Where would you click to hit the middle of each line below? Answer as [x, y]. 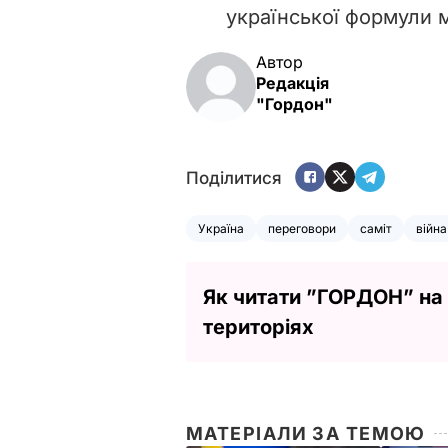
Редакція [292, 82]
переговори [302, 228]
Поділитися [234, 178]
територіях [258, 326]
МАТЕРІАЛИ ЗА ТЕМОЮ [306, 433]
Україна [221, 228]
